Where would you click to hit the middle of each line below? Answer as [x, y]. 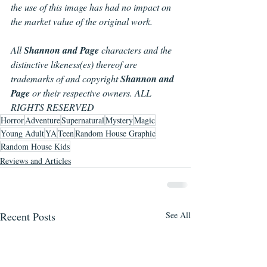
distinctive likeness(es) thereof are [75, 64]
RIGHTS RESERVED [52, 107]
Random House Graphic [115, 133]
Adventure [43, 120]
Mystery [119, 120]
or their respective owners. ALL [92, 93]
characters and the [138, 50]
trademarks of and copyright [66, 79]
